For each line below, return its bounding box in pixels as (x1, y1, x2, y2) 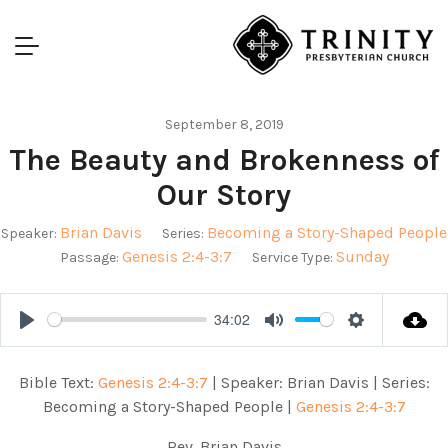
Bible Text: (18, 372, 98, 392)
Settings (356, 330, 414, 354)
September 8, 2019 (164, 115, 284, 133)
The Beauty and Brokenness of (8, 141, 440, 178)
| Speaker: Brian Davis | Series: (207, 372, 430, 392)
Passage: (59, 248, 119, 266)
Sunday (335, 246, 389, 266)
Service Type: (251, 248, 333, 266)
